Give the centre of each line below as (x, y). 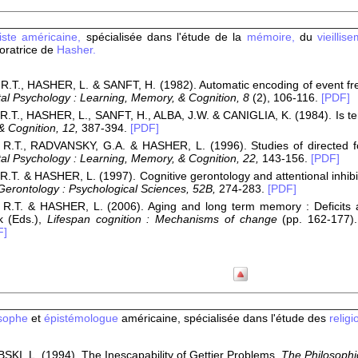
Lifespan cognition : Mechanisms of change (159, 219)
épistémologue (81, 318)
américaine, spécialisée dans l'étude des (224, 318)
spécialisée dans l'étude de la (164, 37)
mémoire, (273, 37)
